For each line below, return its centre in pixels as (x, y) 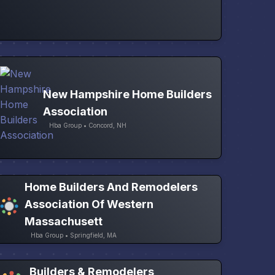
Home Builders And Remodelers (111, 187)
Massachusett (64, 222)
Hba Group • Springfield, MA (74, 235)
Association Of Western (89, 204)
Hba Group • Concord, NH (88, 125)
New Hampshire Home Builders (128, 94)
